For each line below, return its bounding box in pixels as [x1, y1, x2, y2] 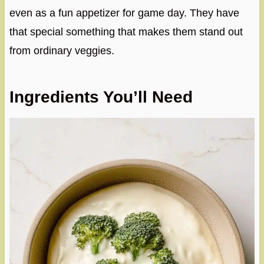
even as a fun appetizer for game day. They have [9, 7, 239, 19]
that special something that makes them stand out [9, 26, 243, 38]
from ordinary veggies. [9, 45, 114, 57]
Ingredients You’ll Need [9, 88, 193, 107]
